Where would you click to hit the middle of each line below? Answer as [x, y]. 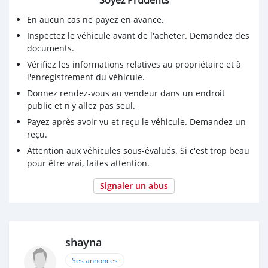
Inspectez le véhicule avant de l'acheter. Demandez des [138, 36]
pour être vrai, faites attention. [88, 163]
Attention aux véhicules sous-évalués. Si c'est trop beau [138, 151]
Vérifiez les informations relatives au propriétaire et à [134, 65]
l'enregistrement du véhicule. [86, 77]
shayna [83, 243]
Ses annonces [95, 261]
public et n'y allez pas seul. [81, 106]
